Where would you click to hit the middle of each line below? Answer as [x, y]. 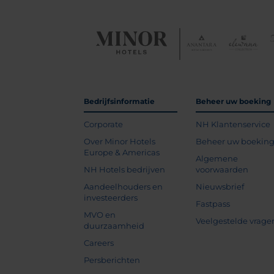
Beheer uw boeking [234, 101]
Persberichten [112, 260]
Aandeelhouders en [123, 187]
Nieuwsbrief [220, 187]
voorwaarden [222, 169]
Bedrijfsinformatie [119, 101]
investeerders [111, 198]
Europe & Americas [122, 152]
